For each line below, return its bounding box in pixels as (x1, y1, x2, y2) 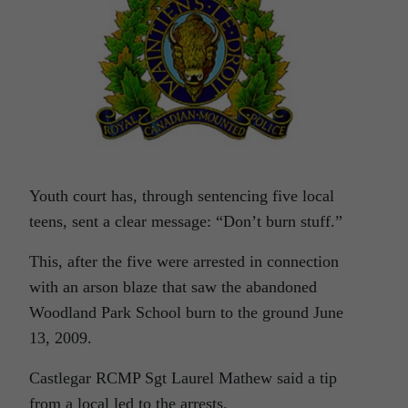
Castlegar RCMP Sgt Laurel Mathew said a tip (29, 369, 337, 387)
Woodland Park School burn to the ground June (29, 303, 343, 321)
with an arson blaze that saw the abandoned (29, 278, 317, 296)
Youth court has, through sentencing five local (29, 187, 334, 205)
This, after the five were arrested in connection (29, 252, 339, 270)
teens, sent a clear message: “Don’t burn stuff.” (29, 212, 342, 230)
